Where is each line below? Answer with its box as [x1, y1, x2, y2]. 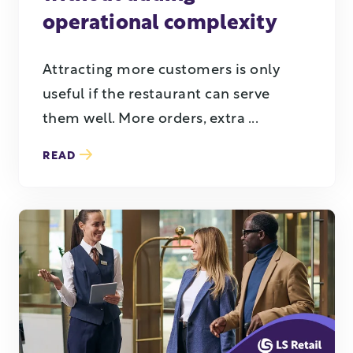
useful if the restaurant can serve [42, 87, 270, 103]
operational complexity [42, 13, 277, 35]
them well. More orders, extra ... [42, 112, 258, 128]
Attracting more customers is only [42, 63, 280, 79]
